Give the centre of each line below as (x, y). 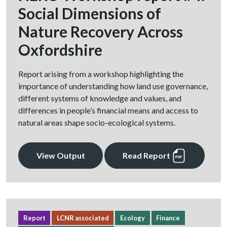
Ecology (132, 218)
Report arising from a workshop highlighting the (101, 73)
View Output (61, 155)
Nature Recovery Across (101, 31)
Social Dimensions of (90, 13)
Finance (168, 218)
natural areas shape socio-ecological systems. (97, 122)
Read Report (147, 155)
